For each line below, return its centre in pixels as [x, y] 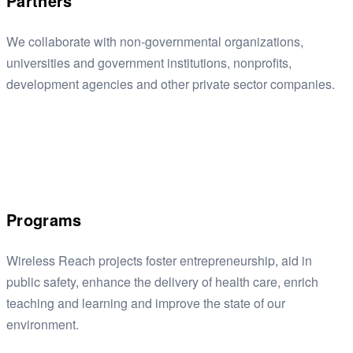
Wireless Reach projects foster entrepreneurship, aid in [159, 260]
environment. [43, 324]
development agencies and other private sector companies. [171, 84]
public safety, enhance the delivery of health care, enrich [162, 281]
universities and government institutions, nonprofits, [149, 62]
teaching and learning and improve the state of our [146, 303]
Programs [44, 219]
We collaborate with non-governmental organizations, [155, 41]
